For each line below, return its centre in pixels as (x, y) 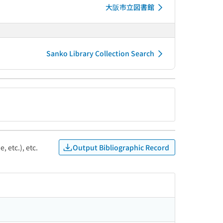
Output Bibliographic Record (121, 147)
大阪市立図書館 (130, 7)
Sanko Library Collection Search (100, 53)
